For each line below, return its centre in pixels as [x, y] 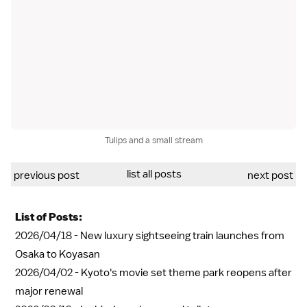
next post [270, 175]
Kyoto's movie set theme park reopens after [186, 272]
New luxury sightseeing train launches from [182, 235]
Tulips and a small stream [153, 140]
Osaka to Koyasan [58, 254]
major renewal [49, 291]
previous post [47, 175]
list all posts [154, 174]
